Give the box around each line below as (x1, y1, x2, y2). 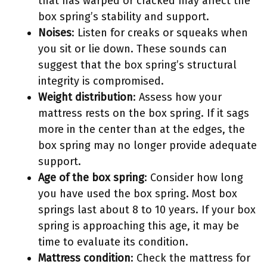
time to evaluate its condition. (38, 235, 188, 249)
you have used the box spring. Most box (38, 187, 237, 200)
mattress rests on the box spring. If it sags (38, 107, 249, 120)
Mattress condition (38, 252, 131, 265)
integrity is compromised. (38, 74, 164, 88)
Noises (38, 26, 72, 39)
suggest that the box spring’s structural (38, 58, 237, 72)
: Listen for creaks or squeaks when (72, 26, 248, 39)
